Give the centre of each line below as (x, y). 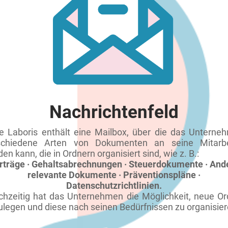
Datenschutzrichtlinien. (114, 186)
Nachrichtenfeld (114, 112)
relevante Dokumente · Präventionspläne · (114, 175)
